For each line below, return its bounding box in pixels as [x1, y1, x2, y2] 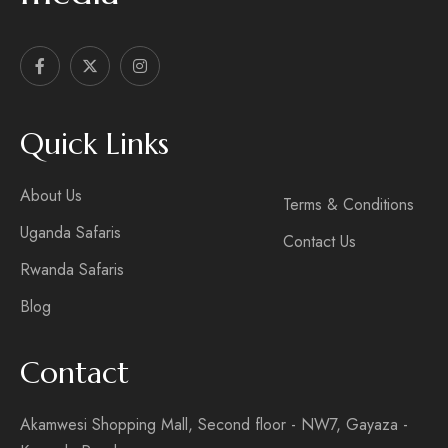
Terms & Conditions [282, 192, 414, 216]
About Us [20, 183, 82, 207]
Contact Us [282, 229, 356, 253]
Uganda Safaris [20, 220, 121, 244]
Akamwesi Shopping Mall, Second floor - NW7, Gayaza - [20, 412, 408, 436]
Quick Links [20, 124, 169, 162]
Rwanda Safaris [20, 257, 124, 281]
